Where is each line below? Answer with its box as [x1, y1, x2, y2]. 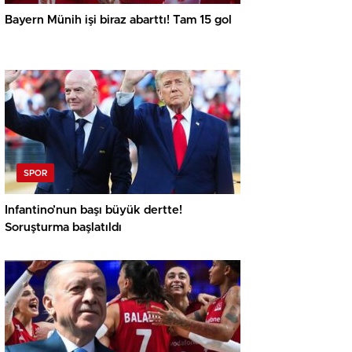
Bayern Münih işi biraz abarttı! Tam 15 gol [5, 14, 232, 27]
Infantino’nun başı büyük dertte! [5, 204, 182, 217]
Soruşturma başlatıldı [5, 222, 122, 234]
